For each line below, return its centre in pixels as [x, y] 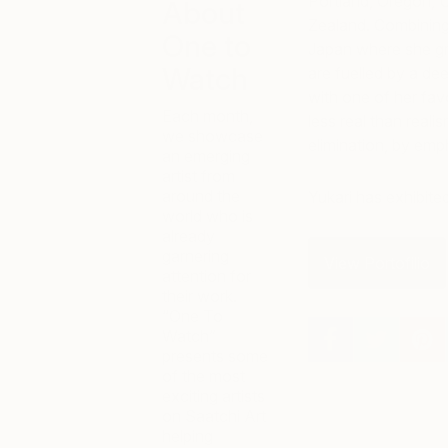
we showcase [212, 136]
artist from [198, 176]
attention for [206, 276]
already [188, 236]
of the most [203, 376]
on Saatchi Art [214, 416]
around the [201, 196]
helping [187, 436]
